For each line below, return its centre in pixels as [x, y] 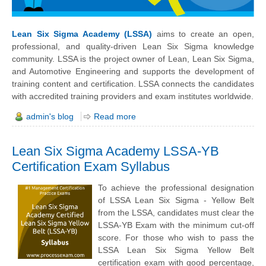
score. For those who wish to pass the [176, 238]
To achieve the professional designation [176, 188]
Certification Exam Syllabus [91, 166]
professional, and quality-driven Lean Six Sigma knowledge [133, 46]
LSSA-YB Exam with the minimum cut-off [176, 225]
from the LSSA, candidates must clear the [176, 213]
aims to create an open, [203, 34]
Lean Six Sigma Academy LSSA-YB [115, 151]
